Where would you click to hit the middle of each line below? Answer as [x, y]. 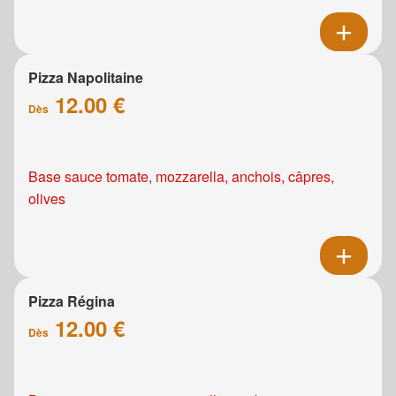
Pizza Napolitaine [86, 78]
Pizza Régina [72, 301]
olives [47, 199]
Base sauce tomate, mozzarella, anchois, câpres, [181, 177]
